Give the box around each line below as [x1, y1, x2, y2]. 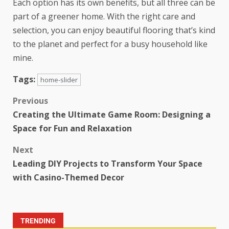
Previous [13, 95, 48, 107]
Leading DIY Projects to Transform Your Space [13, 158, 202, 170]
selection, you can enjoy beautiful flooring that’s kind [13, 25, 215, 36]
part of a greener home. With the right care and [13, 11, 195, 22]
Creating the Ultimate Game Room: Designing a [13, 109, 211, 121]
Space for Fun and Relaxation [13, 123, 132, 134]
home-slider [40, 75, 78, 85]
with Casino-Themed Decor [13, 172, 124, 184]
